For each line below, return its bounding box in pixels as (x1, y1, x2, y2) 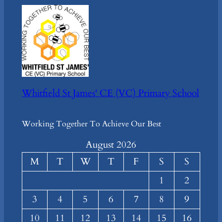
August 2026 (85, 138, 136, 152)
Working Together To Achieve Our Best (21, 118, 161, 130)
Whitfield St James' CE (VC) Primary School (21, 87, 199, 100)
